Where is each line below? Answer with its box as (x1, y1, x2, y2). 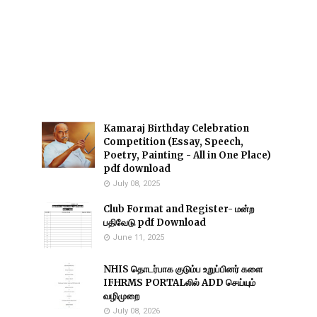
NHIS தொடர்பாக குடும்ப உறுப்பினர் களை (103, 263, 263, 275)
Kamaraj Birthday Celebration (103, 122, 249, 134)
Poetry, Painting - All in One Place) (103, 149, 271, 161)
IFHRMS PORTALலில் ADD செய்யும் (103, 277, 255, 289)
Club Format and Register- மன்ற (103, 203, 254, 215)
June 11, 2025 (113, 233, 164, 242)
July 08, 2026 (113, 306, 160, 316)
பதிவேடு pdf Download (103, 217, 206, 229)
